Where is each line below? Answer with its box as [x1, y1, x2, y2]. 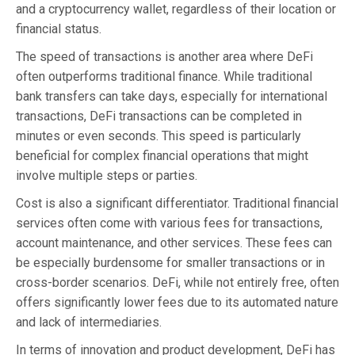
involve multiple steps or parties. [16, 167, 197, 183]
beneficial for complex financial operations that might [16, 147, 308, 163]
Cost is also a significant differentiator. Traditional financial [16, 195, 338, 211]
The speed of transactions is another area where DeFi [16, 48, 313, 64]
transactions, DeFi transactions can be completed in [16, 108, 302, 124]
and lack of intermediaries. [16, 314, 162, 330]
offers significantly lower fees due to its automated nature [16, 294, 338, 310]
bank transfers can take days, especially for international [16, 88, 327, 104]
